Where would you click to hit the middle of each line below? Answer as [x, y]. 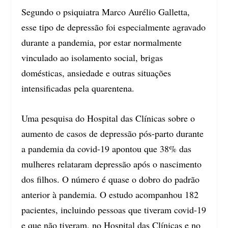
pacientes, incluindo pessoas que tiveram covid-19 [114, 209]
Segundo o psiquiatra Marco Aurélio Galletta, [106, 12]
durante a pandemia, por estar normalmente [102, 42]
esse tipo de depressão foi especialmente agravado [114, 27]
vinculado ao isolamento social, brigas [92, 58]
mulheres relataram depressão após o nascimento [112, 164]
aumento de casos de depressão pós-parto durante [113, 133]
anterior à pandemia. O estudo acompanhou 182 [110, 194]
